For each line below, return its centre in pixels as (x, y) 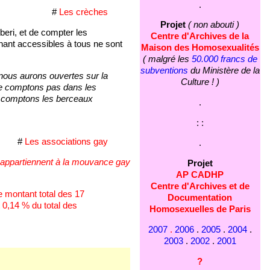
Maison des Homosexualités (200, 48)
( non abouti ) (214, 25)
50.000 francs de (224, 59)
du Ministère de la (224, 71)
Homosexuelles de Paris (200, 209)
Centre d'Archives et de (200, 187)
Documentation (200, 198)
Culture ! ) (200, 82)
